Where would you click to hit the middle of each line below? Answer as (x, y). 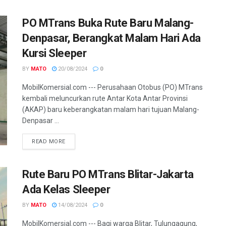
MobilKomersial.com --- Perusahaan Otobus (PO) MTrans (112, 87)
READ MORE (49, 141)
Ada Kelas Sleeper (66, 189)
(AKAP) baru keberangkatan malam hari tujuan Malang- (111, 109)
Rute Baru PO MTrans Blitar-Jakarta (108, 174)
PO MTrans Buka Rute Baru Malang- (108, 23)
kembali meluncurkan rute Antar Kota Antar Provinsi (105, 98)
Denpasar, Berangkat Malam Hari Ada (112, 38)
